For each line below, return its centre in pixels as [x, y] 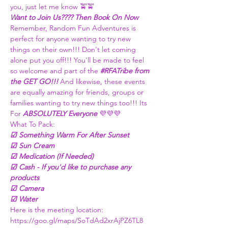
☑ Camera [27, 188]
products [26, 178]
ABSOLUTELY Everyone [60, 113]
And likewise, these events [104, 81]
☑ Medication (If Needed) [52, 156]
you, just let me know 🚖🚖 [52, 7]
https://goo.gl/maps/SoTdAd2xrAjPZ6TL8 [77, 220]
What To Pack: [33, 124]
